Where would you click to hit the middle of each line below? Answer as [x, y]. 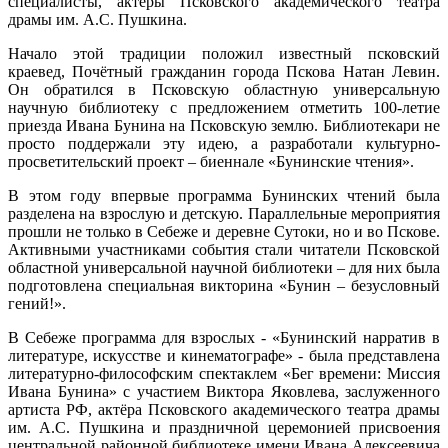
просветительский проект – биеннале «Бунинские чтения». [211, 161]
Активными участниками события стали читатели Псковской [224, 249]
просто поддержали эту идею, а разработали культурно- [224, 143]
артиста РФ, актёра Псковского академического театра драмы [224, 409]
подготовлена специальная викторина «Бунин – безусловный [224, 285]
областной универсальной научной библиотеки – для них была [224, 267]
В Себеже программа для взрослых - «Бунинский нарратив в [224, 337]
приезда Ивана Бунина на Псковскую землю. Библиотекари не [224, 125]
